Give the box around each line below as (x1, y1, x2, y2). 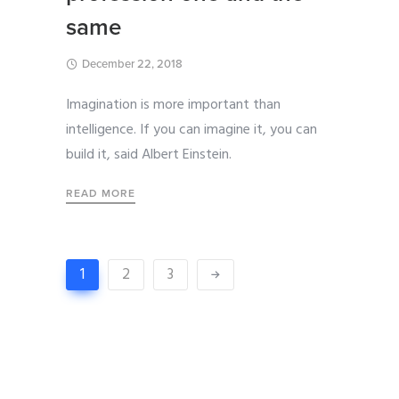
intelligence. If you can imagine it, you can (66, 118, 317, 142)
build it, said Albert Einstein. (66, 143, 232, 167)
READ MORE (66, 187, 135, 200)
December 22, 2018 (82, 57, 183, 72)
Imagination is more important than (66, 94, 281, 118)
